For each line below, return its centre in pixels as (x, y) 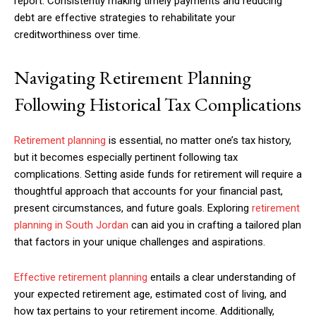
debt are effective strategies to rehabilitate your (125, 18)
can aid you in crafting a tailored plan (215, 225)
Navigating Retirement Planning (133, 77)
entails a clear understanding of (222, 277)
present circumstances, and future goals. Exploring (133, 208)
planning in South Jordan (71, 225)
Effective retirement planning (81, 277)
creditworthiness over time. (77, 35)
